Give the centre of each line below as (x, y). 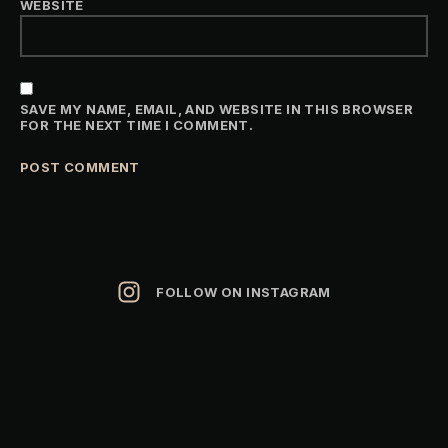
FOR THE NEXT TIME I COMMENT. (137, 125)
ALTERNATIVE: (71, 212)
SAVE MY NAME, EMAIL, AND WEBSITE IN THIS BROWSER (217, 109)
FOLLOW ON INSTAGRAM (243, 292)
